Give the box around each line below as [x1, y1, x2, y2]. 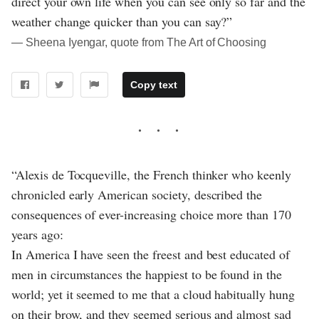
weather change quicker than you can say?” [11, 13, 233, 31]
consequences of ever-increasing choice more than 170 [11, 205, 291, 223]
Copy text [130, 78, 177, 90]
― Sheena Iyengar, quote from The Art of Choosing [11, 36, 267, 49]
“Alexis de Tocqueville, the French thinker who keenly [11, 165, 291, 183]
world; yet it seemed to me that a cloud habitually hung [11, 285, 295, 303]
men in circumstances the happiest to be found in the [11, 265, 282, 283]
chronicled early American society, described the [11, 185, 263, 203]
